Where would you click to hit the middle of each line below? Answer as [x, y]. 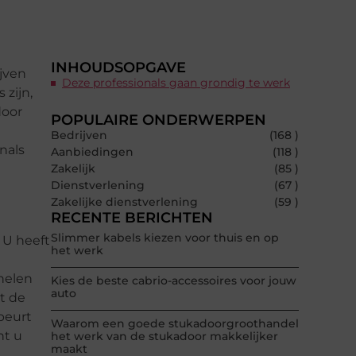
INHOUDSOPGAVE [118, 68]
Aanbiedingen [92, 152]
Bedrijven [79, 135]
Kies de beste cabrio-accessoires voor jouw [174, 281]
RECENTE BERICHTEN [132, 218]
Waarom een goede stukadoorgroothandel [175, 324]
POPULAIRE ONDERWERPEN [159, 120]
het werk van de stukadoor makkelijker [164, 337]
